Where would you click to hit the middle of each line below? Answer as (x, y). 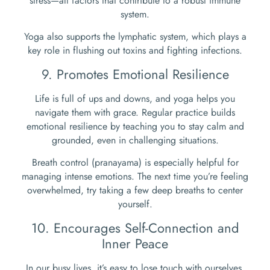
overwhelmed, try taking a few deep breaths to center (135, 190)
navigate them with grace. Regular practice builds (135, 112)
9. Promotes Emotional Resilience (135, 74)
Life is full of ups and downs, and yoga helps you (135, 98)
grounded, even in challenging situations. (135, 140)
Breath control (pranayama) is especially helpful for (135, 163)
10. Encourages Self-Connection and (135, 228)
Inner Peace (135, 243)
